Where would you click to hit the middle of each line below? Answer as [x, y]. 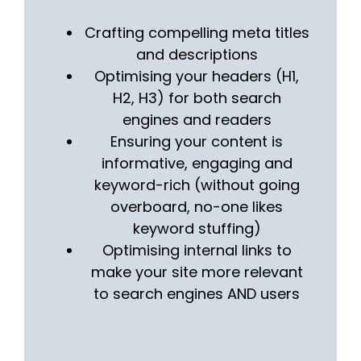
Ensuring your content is [197, 142]
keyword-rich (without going [197, 185]
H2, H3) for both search [197, 98]
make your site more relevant [197, 272]
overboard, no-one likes [197, 207]
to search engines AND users [197, 294]
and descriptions [197, 55]
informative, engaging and [197, 164]
